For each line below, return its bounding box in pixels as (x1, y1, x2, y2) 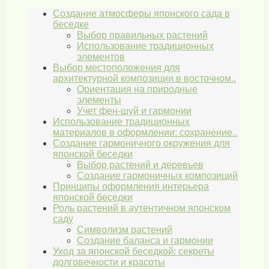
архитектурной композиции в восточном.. (53, 73, 236, 84)
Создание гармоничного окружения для (53, 138, 230, 149)
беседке (53, 19, 89, 30)
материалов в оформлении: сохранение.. (53, 127, 237, 138)
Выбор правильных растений (77, 30, 208, 41)
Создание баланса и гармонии (77, 235, 213, 246)
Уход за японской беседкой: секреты (53, 246, 214, 257)
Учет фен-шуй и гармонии (77, 106, 192, 116)
